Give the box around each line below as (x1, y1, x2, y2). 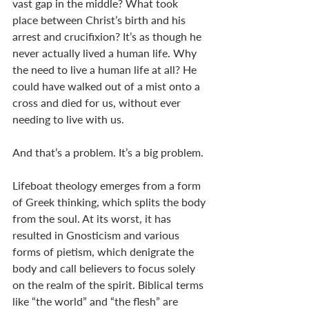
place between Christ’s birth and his (12, 12, 188, 26)
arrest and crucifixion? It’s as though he (12, 29, 204, 43)
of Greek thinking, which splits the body (12, 195, 208, 208)
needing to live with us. (12, 112, 127, 126)
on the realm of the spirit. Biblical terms (12, 277, 206, 291)
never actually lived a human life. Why (12, 46, 199, 59)
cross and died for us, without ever (12, 95, 183, 109)
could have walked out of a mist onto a (12, 79, 203, 92)
